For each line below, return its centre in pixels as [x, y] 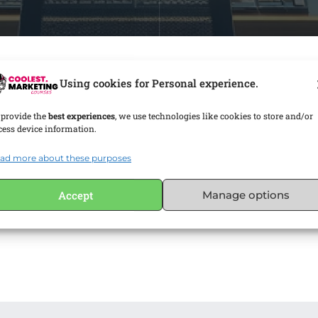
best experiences [81, 116]
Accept [76, 195]
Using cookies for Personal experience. [159, 83]
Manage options [246, 194]
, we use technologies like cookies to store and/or [214, 116]
